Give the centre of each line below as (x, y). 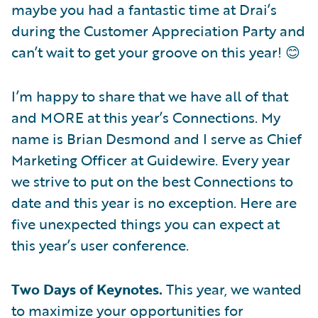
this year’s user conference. (100, 245)
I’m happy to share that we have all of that (150, 95)
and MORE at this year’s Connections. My (146, 117)
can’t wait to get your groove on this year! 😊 (156, 51)
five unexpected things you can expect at (146, 223)
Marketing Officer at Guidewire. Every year (151, 159)
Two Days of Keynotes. (87, 289)
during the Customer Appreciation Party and (158, 30)
